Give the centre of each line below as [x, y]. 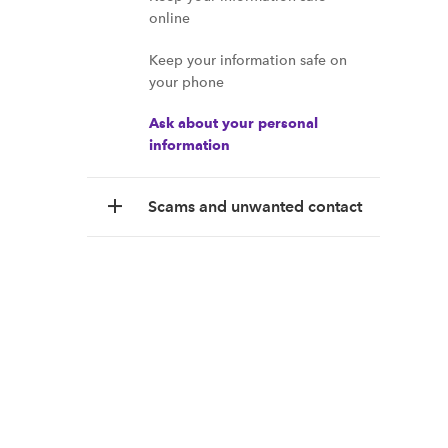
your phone [186, 82]
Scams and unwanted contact [255, 206]
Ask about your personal [233, 123]
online [169, 18]
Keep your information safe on [248, 60]
